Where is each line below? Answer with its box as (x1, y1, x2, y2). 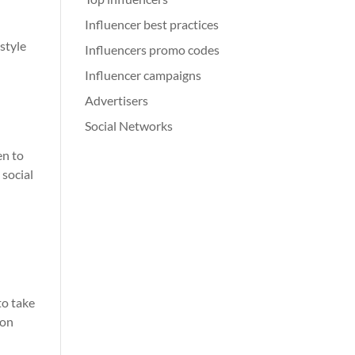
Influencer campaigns (85, 67, 202, 82)
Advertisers (85, 93, 149, 108)
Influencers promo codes (85, 42, 220, 57)
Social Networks (85, 118, 174, 133)
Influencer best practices (85, 17, 219, 32)
